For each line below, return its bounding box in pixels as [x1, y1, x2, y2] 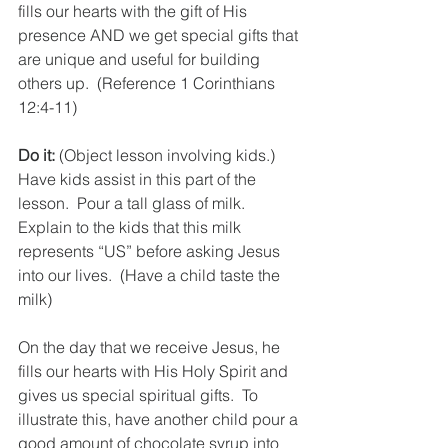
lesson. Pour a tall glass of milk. [18, 192, 253, 213]
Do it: [18, 144, 55, 165]
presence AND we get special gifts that [18, 24, 302, 45]
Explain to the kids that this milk [18, 216, 245, 237]
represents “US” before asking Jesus [18, 240, 284, 261]
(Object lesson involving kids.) [55, 144, 283, 165]
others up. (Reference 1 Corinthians [18, 72, 279, 93]
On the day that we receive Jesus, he [18, 336, 284, 357]
